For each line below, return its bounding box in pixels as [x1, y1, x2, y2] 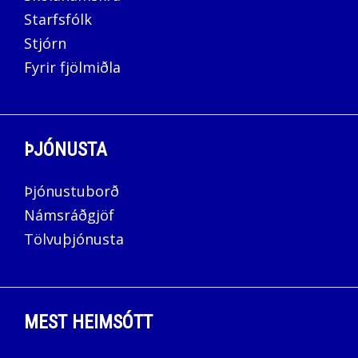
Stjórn [24, 33, 66, 53]
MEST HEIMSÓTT [24, 310, 153, 333]
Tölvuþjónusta [24, 229, 124, 249]
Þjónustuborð [24, 181, 119, 201]
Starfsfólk [24, 9, 92, 29]
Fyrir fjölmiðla [24, 57, 121, 77]
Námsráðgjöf [24, 205, 114, 225]
